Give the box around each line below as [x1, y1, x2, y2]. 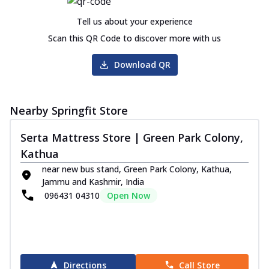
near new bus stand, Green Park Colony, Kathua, [42, 163, 232, 175]
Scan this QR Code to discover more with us [48, 32, 221, 44]
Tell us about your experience [76, 15, 193, 27]
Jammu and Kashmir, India [42, 175, 144, 187]
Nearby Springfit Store [10, 103, 128, 118]
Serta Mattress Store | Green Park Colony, [20, 130, 243, 145]
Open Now [107, 189, 150, 201]
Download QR [113, 58, 171, 70]
